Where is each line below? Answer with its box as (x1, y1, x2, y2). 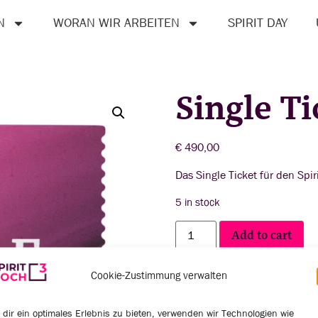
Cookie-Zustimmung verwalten (90, 268, 227, 282)
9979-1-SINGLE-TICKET (201, 274, 312, 290)
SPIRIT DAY (227, 15, 287, 31)
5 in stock (175, 195, 220, 210)
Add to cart (231, 229, 292, 243)
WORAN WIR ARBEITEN (53, 15, 180, 31)
